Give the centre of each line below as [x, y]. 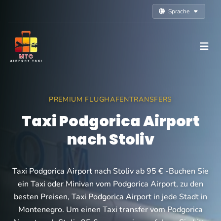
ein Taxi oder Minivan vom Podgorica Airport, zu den [110, 184]
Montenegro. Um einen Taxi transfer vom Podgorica [110, 210]
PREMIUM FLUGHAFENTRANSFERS [110, 99]
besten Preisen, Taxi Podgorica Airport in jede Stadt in [110, 197]
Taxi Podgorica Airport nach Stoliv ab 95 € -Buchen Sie [110, 171]
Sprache [179, 11]
